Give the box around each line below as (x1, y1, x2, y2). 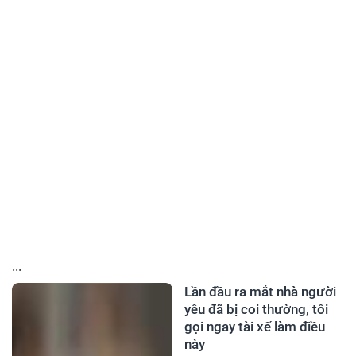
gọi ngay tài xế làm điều (184, 319, 325, 335)
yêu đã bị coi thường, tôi (184, 301, 328, 318)
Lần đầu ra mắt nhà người (184, 284, 336, 300)
